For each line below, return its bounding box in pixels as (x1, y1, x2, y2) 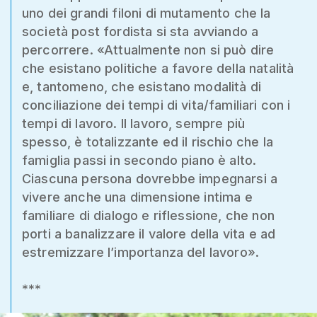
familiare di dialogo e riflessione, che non (22, 208, 275, 223)
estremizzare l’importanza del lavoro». (22, 245, 260, 260)
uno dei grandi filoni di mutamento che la (22, 6, 271, 21)
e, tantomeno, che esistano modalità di (22, 79, 262, 94)
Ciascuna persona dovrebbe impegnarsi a (22, 171, 278, 186)
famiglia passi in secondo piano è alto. (22, 153, 257, 168)
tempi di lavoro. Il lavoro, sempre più (22, 116, 246, 131)
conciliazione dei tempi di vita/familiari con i (22, 98, 291, 113)
